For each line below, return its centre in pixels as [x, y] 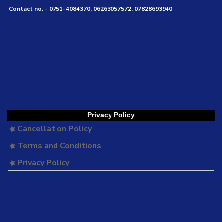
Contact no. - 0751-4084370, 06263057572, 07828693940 [91, 9]
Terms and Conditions [58, 145]
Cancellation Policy [54, 129]
